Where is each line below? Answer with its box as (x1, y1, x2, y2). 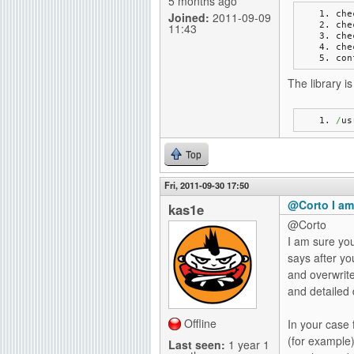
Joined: (168, 9, 209, 25)
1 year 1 (225, 337, 269, 352)
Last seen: (168, 337, 225, 352)
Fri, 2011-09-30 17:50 (164, 179, 249, 191)
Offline (184, 315, 217, 331)
